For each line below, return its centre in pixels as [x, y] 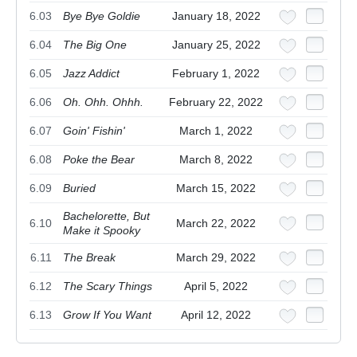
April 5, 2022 [216, 286]
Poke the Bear [99, 160]
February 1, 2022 [216, 74]
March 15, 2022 [216, 188]
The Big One [95, 45]
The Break [89, 258]
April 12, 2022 [216, 315]
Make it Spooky [102, 231]
